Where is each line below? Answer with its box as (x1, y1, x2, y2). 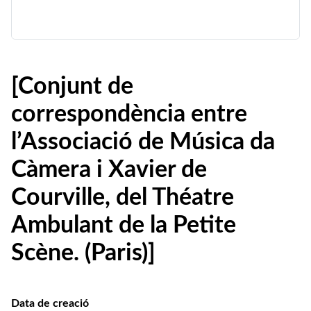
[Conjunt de (11, 75, 133, 99)
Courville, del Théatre (11, 186, 234, 210)
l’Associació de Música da (11, 131, 275, 154)
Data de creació (11, 298, 89, 309)
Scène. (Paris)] (11, 242, 155, 265)
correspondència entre (11, 103, 247, 126)
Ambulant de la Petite (11, 214, 236, 237)
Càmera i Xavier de (11, 158, 207, 182)
